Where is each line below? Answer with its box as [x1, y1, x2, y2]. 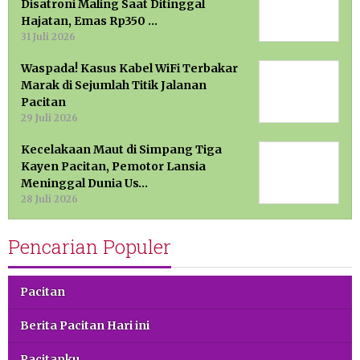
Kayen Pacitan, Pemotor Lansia [21, 159, 206, 174]
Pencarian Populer [8, 234, 171, 260]
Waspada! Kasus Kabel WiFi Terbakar [21, 61, 238, 76]
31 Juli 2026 [21, 31, 76, 43]
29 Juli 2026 [21, 112, 78, 125]
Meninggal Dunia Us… [21, 176, 148, 191]
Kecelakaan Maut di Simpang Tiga [21, 142, 222, 157]
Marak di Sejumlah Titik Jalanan [21, 78, 207, 93]
